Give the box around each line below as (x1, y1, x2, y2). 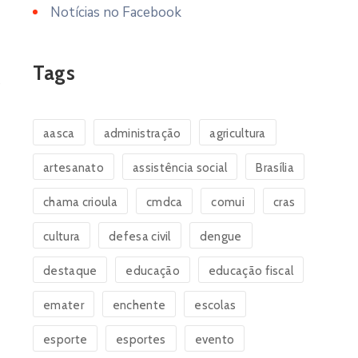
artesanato (43, 161, 104, 175)
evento (194, 332, 235, 347)
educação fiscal (208, 264, 294, 278)
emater (43, 298, 84, 312)
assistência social (133, 161, 228, 175)
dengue (199, 229, 242, 244)
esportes (116, 332, 166, 347)
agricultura (209, 126, 266, 141)
